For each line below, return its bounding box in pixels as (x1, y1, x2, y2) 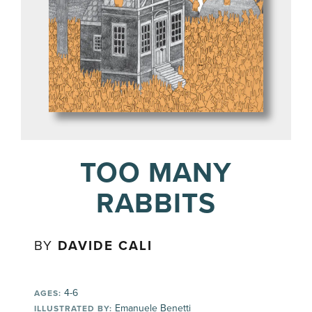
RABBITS (96, 186, 216, 220)
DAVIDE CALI (58, 237, 153, 253)
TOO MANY (80, 155, 232, 189)
